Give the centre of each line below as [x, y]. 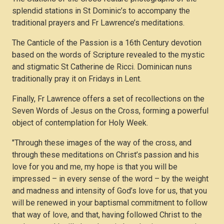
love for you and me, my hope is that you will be [95, 166]
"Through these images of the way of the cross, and [102, 142]
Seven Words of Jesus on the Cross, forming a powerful [110, 110]
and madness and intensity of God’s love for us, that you [109, 190]
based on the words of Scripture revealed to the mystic [108, 54]
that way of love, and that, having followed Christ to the [107, 214]
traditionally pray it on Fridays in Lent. [78, 78]
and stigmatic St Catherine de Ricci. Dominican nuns [102, 66]
